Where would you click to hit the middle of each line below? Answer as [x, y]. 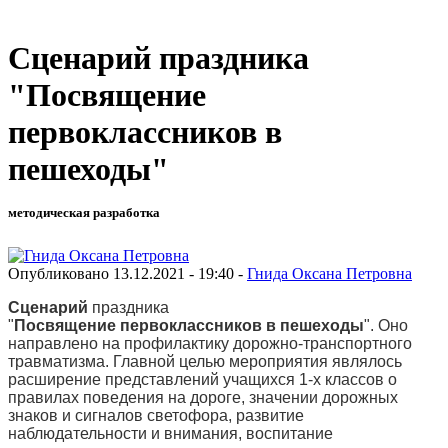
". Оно [386, 325]
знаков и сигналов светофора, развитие [156, 415]
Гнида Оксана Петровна [329, 273]
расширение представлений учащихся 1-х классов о [202, 379]
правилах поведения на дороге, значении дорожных [203, 397]
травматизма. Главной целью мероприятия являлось [205, 361]
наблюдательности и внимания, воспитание [170, 433]
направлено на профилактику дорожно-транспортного [210, 343]
